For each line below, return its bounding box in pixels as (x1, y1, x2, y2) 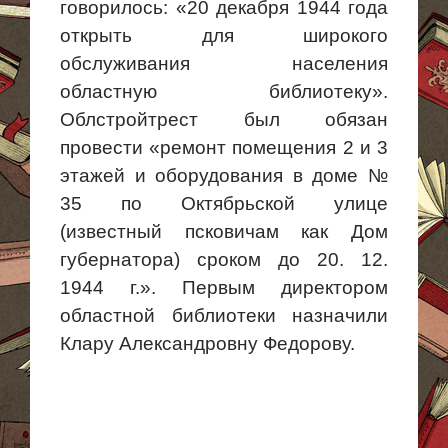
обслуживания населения (60, 53, 388, 74)
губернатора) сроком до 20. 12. (60, 249, 388, 270)
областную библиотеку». (60, 81, 388, 102)
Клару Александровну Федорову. (60, 333, 355, 354)
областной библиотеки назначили (60, 305, 388, 326)
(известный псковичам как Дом (60, 221, 388, 242)
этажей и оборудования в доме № (60, 165, 388, 186)
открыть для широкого (60, 25, 388, 46)
